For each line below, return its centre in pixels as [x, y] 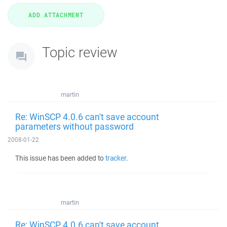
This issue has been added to [60, 158]
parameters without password [74, 126]
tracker [116, 158]
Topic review [80, 52]
